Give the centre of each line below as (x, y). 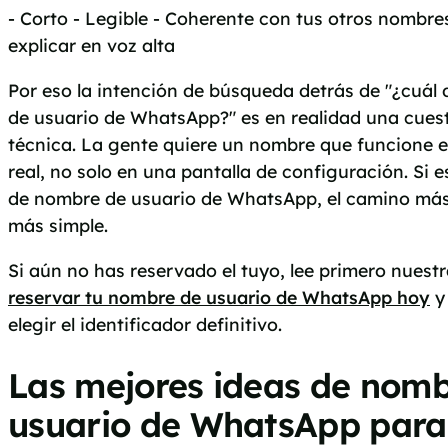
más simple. (58, 224)
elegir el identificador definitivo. (145, 323)
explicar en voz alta (91, 45)
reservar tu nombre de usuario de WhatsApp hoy (219, 296)
